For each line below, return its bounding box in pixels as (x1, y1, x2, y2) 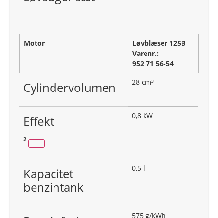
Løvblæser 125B (132, 38, 185, 48)
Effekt (23, 113, 54, 129)
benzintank (23, 179, 84, 196)
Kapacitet (23, 165, 73, 182)
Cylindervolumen (23, 79, 116, 96)
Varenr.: (132, 49, 159, 58)
